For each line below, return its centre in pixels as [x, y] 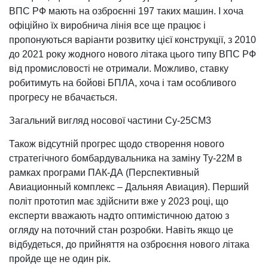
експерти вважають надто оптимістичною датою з [119, 216]
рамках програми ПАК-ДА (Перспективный [104, 173]
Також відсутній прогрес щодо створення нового [117, 144]
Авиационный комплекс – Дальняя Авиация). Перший [129, 187]
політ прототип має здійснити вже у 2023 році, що [119, 201]
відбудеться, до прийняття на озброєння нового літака [129, 244]
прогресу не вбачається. [63, 97]
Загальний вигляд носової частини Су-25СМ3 [110, 121]
